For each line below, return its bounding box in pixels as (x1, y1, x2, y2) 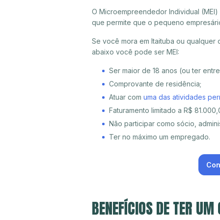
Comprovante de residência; (109, 80, 201, 88)
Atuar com (109, 93, 143, 102)
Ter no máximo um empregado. (109, 133, 210, 141)
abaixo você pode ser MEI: (92, 48, 179, 56)
